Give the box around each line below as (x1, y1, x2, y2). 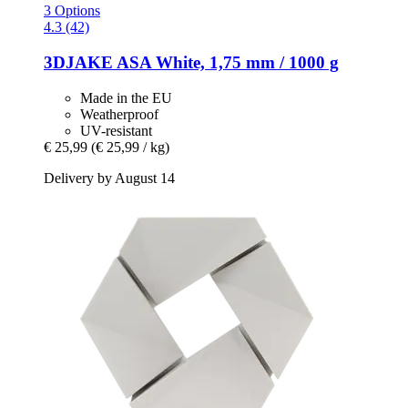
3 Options (44, 3, 100, 19)
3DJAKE (44, 52, 113, 72)
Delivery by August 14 (44, 169, 175, 186)
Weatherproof (80, 106, 158, 122)
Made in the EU (80, 89, 172, 106)
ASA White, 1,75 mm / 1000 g (113, 52, 339, 72)
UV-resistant (80, 122, 152, 138)
